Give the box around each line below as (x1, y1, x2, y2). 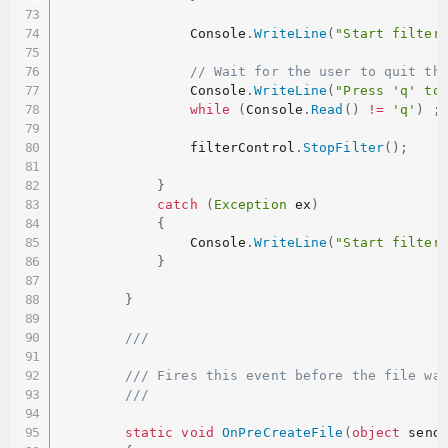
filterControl (59, 140, 295, 156)
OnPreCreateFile (222, 425, 344, 441)
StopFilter (302, 140, 384, 156)
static (124, 425, 174, 441)
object (351, 425, 401, 441)
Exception (213, 197, 287, 213)
